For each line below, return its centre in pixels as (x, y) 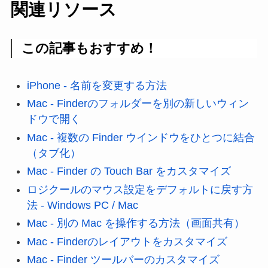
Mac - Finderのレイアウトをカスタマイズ (127, 241)
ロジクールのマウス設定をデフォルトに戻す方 (140, 189)
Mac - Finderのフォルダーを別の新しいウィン (138, 104)
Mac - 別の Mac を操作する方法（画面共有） (135, 223)
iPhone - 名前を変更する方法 (97, 86)
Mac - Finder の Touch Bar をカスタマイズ (129, 171)
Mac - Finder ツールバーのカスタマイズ (123, 260)
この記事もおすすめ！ (90, 48)
